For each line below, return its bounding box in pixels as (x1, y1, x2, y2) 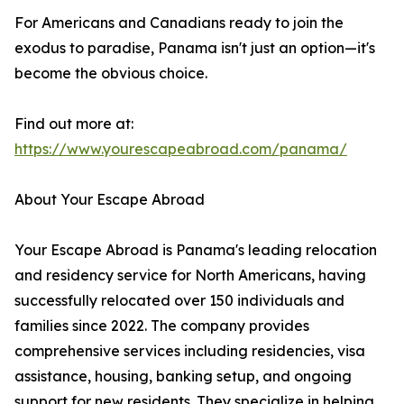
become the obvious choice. (14, 64, 207, 83)
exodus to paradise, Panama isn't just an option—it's (14, 39, 375, 58)
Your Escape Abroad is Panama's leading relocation (14, 241, 377, 260)
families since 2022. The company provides (14, 317, 309, 335)
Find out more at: (14, 115, 133, 133)
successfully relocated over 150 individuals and (14, 291, 344, 310)
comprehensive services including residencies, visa (14, 342, 365, 361)
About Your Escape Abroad (14, 190, 205, 209)
